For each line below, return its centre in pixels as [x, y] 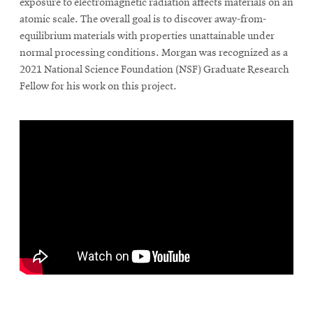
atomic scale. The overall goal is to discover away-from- [143, 20]
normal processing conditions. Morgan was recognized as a [154, 53]
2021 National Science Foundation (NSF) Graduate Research [154, 70]
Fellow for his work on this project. [98, 87]
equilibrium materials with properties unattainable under [147, 37]
